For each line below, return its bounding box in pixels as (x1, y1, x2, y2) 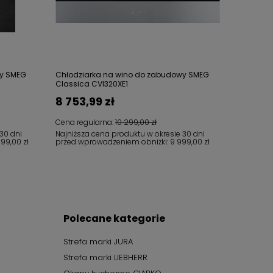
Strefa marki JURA (63, 236, 133, 247)
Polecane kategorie (63, 211, 165, 225)
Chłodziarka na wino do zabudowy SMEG (55, 69, 209, 80)
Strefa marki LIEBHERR (63, 252, 147, 263)
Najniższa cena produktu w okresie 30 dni (55, 129, 205, 139)
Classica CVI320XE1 (55, 79, 128, 89)
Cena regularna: (55, 117, 115, 127)
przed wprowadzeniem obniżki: (55, 136, 170, 147)
